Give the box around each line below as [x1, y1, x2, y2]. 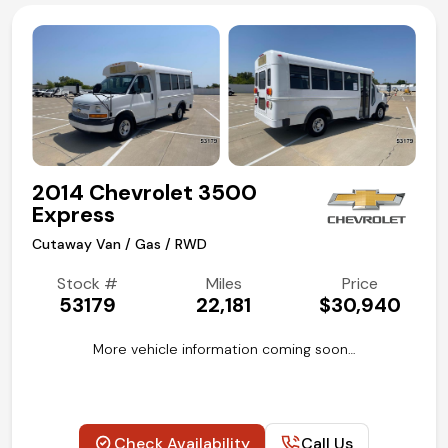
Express [32, 199, 115, 229]
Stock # [57, 272, 119, 294]
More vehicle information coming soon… [92, 339, 356, 358]
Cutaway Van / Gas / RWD [32, 234, 207, 253]
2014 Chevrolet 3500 [32, 177, 257, 207]
